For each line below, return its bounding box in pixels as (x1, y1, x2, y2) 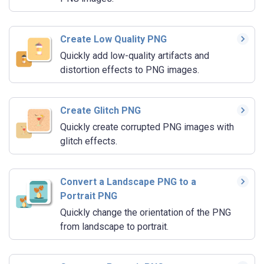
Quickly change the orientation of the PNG (60, 207, 231, 219)
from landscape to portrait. (60, 221, 169, 233)
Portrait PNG (60, 190, 117, 202)
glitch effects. (60, 136, 117, 147)
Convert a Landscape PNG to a (60, 176, 196, 188)
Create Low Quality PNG (60, 34, 167, 45)
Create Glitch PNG (60, 105, 141, 117)
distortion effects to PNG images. (60, 64, 199, 76)
